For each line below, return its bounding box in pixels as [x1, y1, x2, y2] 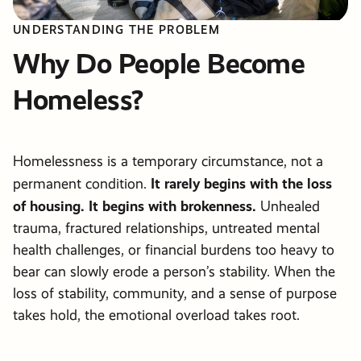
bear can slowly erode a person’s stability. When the [13, 263, 335, 280]
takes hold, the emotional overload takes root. [13, 307, 300, 324]
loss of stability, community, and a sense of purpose [13, 285, 337, 302]
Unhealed [260, 198, 320, 215]
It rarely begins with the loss [151, 175, 332, 193]
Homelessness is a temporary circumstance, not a [13, 153, 323, 170]
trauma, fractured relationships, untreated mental [13, 220, 320, 237]
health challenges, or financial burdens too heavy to [13, 242, 334, 259]
